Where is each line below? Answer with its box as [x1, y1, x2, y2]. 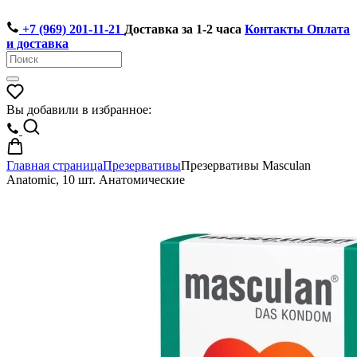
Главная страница [6, 159, 103, 172]
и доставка [6, 37, 69, 50]
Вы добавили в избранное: [6, 103, 151, 116]
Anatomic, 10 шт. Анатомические [6, 173, 185, 186]
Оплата [307, 22, 350, 36]
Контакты [245, 22, 304, 36]
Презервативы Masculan [181, 159, 311, 172]
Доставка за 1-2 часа [124, 22, 241, 36]
